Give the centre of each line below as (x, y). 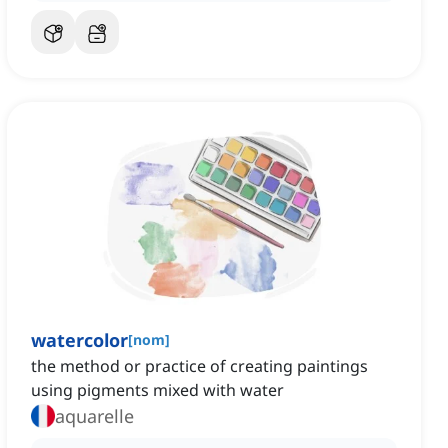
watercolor (79, 340)
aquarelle (94, 416)
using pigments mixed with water (157, 390)
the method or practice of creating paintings (199, 366)
